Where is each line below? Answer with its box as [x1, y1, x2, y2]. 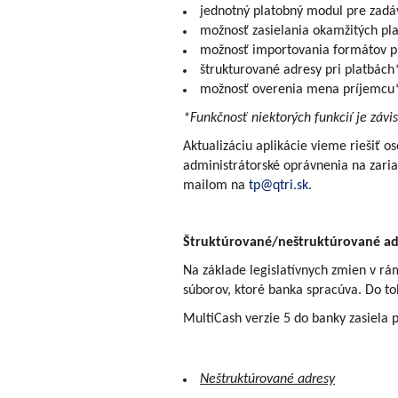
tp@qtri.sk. [249, 178, 312, 193]
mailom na [183, 178, 249, 193]
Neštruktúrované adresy [200, 371, 335, 386]
